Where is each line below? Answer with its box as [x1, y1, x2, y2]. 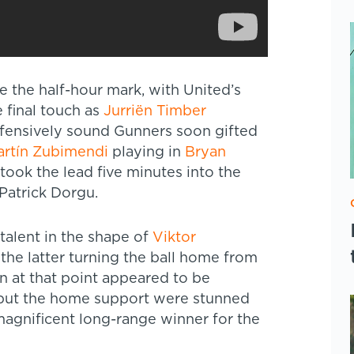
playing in [108, 145, 185, 160]
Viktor [153, 230, 196, 245]
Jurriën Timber [104, 104, 206, 119]
